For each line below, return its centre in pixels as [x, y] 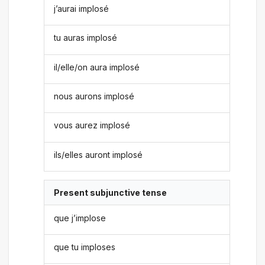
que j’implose [80, 218]
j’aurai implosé [82, 8]
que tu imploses [85, 247]
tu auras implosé [86, 38]
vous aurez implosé [92, 125]
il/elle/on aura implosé [97, 67]
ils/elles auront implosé [98, 154]
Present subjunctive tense [111, 193]
